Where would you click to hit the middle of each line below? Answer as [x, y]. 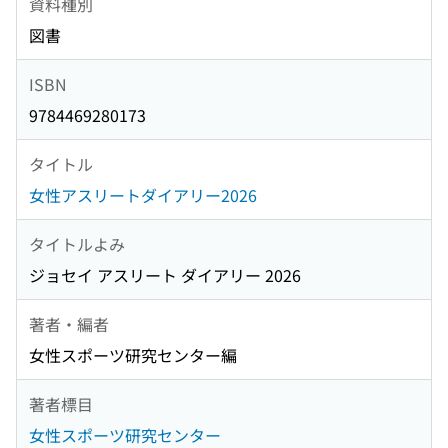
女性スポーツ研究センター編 [133, 355]
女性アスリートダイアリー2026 [143, 195]
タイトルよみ [77, 243]
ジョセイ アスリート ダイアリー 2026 [165, 275]
